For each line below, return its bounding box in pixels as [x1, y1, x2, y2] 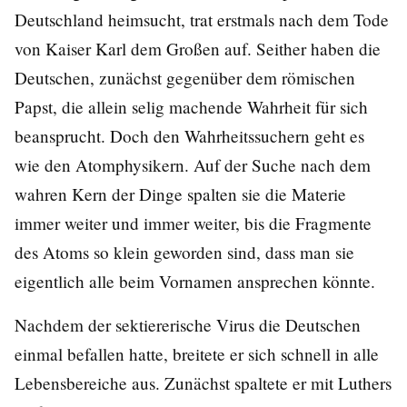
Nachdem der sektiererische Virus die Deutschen [15, 313, 361, 337]
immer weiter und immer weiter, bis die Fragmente [15, 212, 372, 235]
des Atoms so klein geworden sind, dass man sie [15, 241, 354, 264]
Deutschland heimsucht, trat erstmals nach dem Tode [15, 8, 389, 32]
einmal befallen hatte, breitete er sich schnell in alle [15, 342, 379, 366]
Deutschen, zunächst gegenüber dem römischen [15, 66, 355, 90]
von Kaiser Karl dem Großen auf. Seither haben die [15, 37, 381, 61]
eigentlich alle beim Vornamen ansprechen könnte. [15, 270, 375, 293]
